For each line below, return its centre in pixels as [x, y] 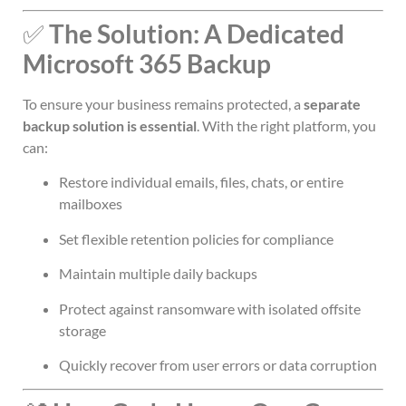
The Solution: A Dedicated [197, 34]
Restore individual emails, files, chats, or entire [201, 182]
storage [82, 330]
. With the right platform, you [286, 126]
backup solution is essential [110, 126]
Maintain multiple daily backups [158, 274]
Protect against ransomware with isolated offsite [210, 308]
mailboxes [91, 204]
